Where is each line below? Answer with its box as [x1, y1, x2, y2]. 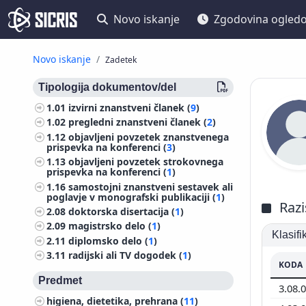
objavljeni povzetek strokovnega [68, 155, 224, 169]
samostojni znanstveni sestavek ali [68, 180, 234, 193]
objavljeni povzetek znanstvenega [68, 130, 229, 143]
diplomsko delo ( [68, 234, 149, 247]
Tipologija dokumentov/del [38, 81, 176, 93]
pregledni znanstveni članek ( [68, 115, 208, 129]
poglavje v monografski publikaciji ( [46, 190, 217, 204]
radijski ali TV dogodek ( [68, 249, 183, 262]
